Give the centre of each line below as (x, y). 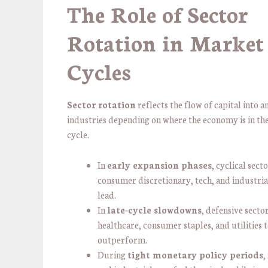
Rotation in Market (165, 42)
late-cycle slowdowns (154, 209)
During (112, 254)
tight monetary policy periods (195, 254)
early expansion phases (159, 165)
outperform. (122, 239)
